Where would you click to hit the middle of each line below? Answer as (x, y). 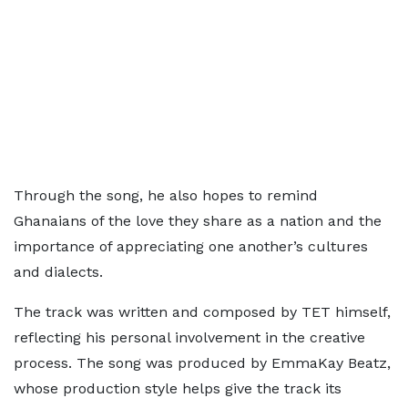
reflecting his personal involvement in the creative (189, 337)
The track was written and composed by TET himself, (202, 311)
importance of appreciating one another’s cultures (191, 246)
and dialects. (58, 271)
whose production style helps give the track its (178, 388)
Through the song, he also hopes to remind (166, 195)
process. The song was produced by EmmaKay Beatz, (202, 362)
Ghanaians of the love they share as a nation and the (198, 220)
